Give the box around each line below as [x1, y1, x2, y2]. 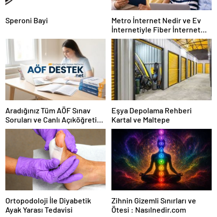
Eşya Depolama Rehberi [111, 106, 192, 115]
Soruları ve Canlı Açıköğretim [5, 115, 103, 124]
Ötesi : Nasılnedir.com [111, 205, 186, 215]
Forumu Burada [5, 124, 57, 134]
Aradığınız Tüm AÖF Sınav [5, 106, 91, 115]
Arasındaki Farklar [111, 33, 172, 43]
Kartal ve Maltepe [111, 115, 170, 124]
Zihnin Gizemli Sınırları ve [111, 196, 196, 205]
